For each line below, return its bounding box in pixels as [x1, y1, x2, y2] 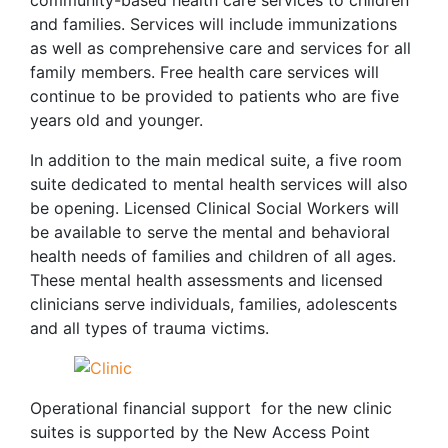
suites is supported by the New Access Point [30, 422, 370, 442]
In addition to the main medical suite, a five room [30, 150, 402, 170]
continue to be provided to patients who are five [30, 86, 399, 106]
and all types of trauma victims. [30, 318, 269, 338]
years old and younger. [30, 110, 203, 130]
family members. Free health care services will [30, 62, 379, 82]
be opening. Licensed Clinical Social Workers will [30, 198, 399, 218]
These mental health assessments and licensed [30, 270, 383, 290]
